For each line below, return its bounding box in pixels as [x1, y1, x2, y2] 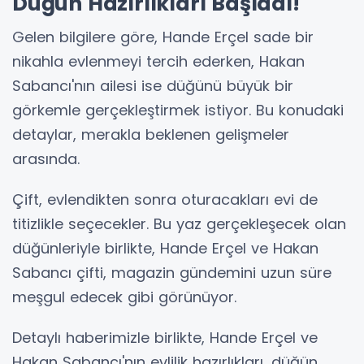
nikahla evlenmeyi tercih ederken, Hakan [12, 50, 305, 71]
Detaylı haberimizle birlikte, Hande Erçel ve [12, 327, 318, 348]
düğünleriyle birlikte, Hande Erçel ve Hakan [12, 237, 318, 258]
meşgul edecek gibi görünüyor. [12, 286, 236, 307]
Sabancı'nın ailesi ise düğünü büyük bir [12, 75, 293, 96]
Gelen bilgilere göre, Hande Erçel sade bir [12, 26, 314, 47]
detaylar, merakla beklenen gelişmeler [12, 123, 289, 145]
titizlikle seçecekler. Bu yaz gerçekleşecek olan [12, 213, 346, 234]
